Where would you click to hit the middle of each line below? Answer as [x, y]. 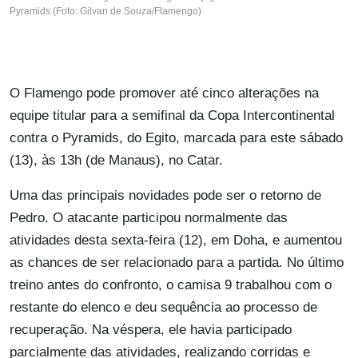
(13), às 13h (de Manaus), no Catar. [116, 161]
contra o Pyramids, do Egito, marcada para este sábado [176, 138]
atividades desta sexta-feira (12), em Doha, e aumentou [176, 241]
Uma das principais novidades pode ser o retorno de [165, 196]
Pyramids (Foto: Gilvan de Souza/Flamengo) [105, 12]
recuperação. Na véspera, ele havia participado [151, 330]
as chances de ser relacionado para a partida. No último [177, 263]
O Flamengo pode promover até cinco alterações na [164, 93]
